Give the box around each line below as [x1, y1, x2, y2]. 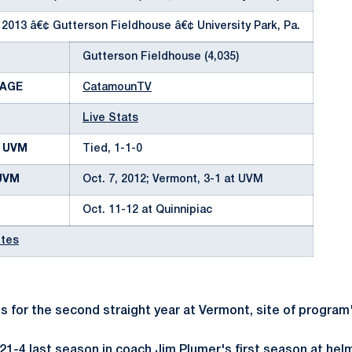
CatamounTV [82, 82, 152, 93]
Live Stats [82, 113, 138, 123]
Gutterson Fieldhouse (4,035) [82, 52, 239, 62]
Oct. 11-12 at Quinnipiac [82, 205, 212, 215]
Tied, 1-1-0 [82, 144, 142, 154]
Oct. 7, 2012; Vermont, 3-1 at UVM [82, 174, 263, 185]
